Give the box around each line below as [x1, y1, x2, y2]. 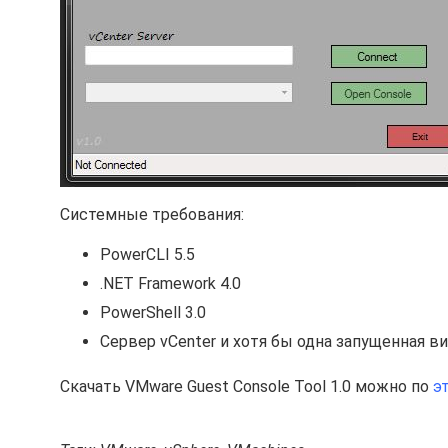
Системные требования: [60, 205, 244, 224]
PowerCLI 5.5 [100, 245, 195, 264]
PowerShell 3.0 [100, 303, 206, 322]
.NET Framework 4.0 [100, 274, 241, 293]
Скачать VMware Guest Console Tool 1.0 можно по [60, 377, 433, 396]
